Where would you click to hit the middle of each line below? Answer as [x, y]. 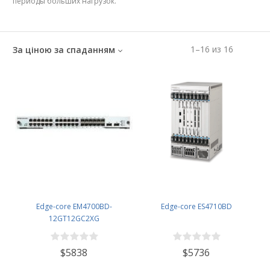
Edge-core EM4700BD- [74, 206]
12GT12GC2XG [74, 218]
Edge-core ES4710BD [196, 206]
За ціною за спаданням [64, 50]
